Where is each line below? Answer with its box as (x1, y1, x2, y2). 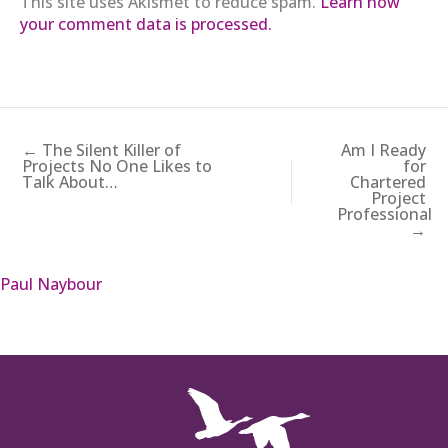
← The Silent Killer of (22, 138, 181, 161)
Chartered (350, 170, 426, 193)
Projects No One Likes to (22, 154, 212, 177)
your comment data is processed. (20, 12, 272, 35)
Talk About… (22, 170, 122, 193)
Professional (337, 202, 433, 225)
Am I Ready (341, 138, 426, 161)
